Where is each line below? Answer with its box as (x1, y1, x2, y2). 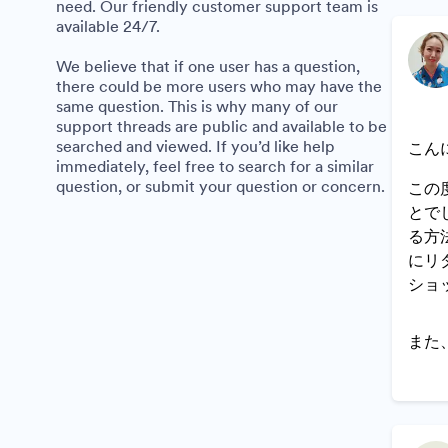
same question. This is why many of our (56, 96, 338, 116)
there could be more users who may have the (56, 76, 382, 96)
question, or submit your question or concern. (56, 176, 385, 196)
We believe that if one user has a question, (56, 56, 360, 76)
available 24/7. (56, 16, 160, 36)
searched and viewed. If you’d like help (56, 136, 335, 156)
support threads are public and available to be (56, 116, 387, 136)
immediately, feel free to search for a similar (56, 156, 374, 176)
